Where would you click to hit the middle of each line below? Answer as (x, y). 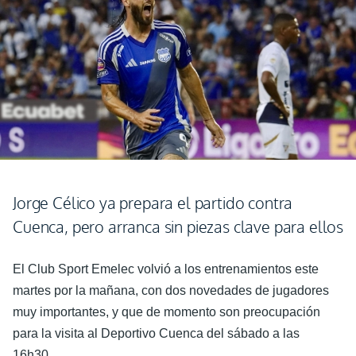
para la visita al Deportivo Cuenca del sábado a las (156, 333)
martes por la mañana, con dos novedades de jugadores (171, 290)
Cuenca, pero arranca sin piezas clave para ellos (178, 226)
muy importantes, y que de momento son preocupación (166, 312)
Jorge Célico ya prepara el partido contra (153, 203)
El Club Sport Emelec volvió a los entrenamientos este (166, 269)
